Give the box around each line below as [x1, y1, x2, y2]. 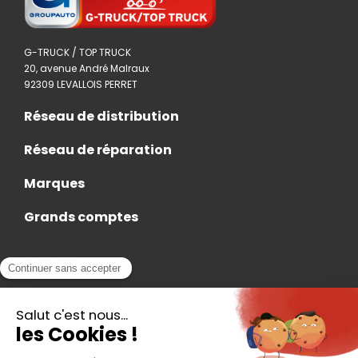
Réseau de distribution [24, 107, 179, 126]
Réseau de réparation [24, 141, 172, 160]
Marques [24, 174, 85, 193]
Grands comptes [24, 208, 138, 227]
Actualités [24, 254, 90, 273]
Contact [24, 321, 79, 340]
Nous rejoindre [24, 288, 117, 307]
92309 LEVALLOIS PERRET [24, 78, 137, 92]
